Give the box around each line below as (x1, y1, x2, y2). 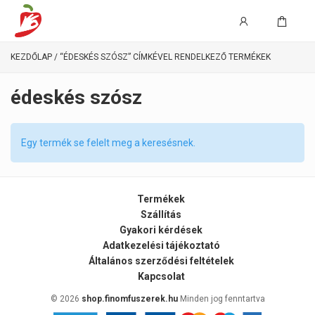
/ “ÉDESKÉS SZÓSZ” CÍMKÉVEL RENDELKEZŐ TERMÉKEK (52, 52, 271, 62)
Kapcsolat (137, 270, 185, 282)
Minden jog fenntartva (177, 293, 265, 304)
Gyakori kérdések (120, 224, 202, 236)
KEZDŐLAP (11, 52, 52, 62)
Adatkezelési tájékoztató (102, 239, 220, 251)
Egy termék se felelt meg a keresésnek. (21, 136, 195, 148)
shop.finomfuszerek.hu (79, 293, 178, 304)
